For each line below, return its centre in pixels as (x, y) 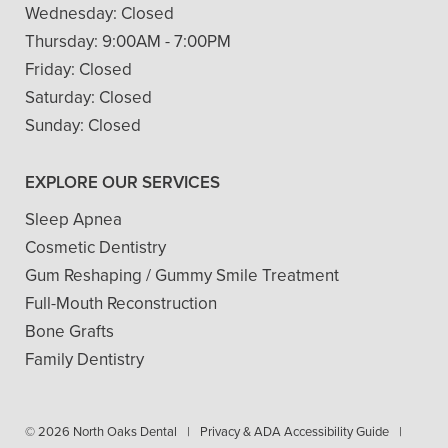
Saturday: (62, 97)
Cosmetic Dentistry (95, 247)
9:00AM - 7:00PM (166, 41)
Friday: (52, 69)
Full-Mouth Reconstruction (121, 303)
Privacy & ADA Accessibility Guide (294, 431)
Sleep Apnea (73, 219)
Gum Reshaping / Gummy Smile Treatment (182, 275)
